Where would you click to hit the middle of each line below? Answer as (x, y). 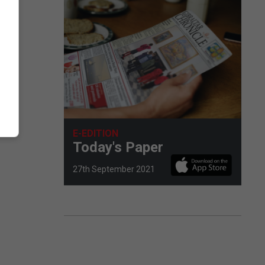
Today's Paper (118, 147)
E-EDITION (96, 133)
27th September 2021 (114, 169)
